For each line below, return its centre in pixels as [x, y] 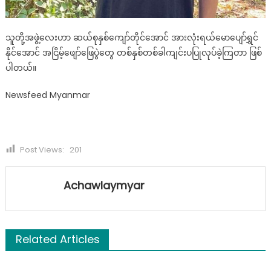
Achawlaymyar [104, 186]
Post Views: [42, 150]
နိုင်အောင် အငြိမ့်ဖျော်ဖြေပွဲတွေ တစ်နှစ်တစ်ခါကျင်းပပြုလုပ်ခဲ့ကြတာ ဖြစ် [133, 53]
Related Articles [57, 240]
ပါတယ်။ [21, 68]
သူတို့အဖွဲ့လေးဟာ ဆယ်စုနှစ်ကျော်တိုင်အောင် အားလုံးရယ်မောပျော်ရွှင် [132, 38]
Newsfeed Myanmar [47, 95]
